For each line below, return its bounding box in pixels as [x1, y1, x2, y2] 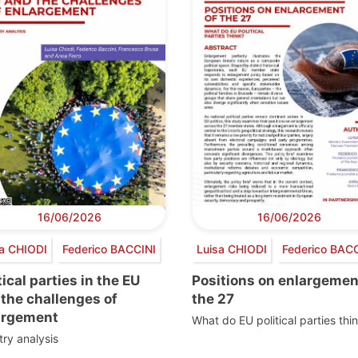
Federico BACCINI [62, 242, 156, 257]
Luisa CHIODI [196, 242, 267, 257]
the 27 [192, 290, 234, 307]
